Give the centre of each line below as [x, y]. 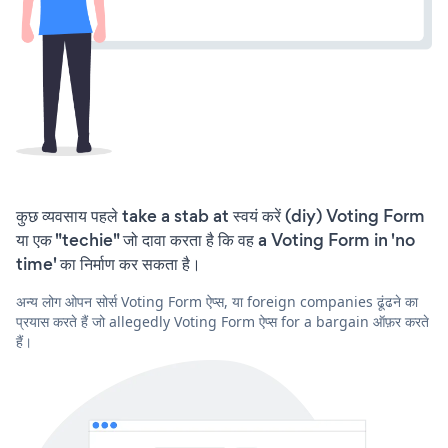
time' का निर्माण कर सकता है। [108, 263]
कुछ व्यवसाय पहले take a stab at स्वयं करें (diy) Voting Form [220, 215]
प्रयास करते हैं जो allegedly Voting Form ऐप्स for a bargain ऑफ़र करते [222, 321]
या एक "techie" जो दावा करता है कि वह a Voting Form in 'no [215, 239]
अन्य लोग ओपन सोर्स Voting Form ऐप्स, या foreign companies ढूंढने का [217, 301]
